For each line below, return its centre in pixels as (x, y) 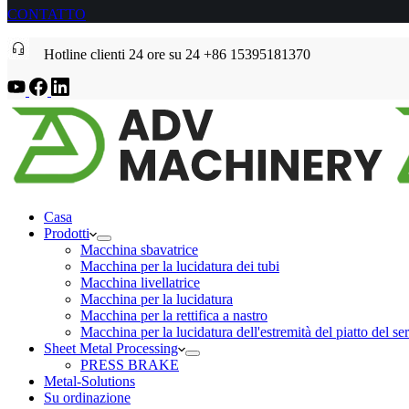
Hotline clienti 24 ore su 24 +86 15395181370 (170, 54)
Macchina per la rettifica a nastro (174, 315)
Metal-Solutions (89, 381)
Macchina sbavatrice (139, 250)
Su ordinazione (87, 398)
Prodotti (67, 233)
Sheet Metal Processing (111, 348)
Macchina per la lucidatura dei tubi (180, 266)
